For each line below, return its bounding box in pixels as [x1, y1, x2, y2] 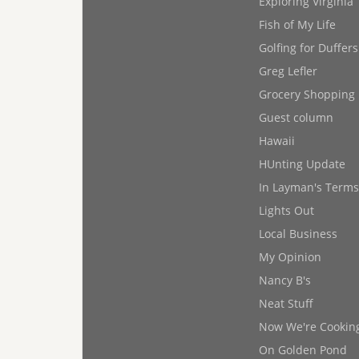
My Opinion [259, 249, 321, 264]
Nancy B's [259, 272, 311, 288]
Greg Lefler [259, 63, 317, 79]
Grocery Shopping [259, 87, 355, 102]
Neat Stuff [259, 296, 313, 311]
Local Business [259, 226, 337, 241]
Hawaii [259, 133, 295, 148]
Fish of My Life [259, 17, 336, 32]
